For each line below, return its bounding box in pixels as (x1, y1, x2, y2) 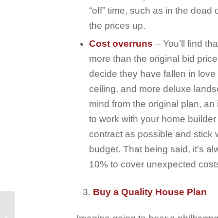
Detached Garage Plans (17, 200, 84, 207)
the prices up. (89, 20, 145, 31)
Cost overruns (89, 38, 153, 49)
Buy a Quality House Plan (93, 187, 207, 198)
